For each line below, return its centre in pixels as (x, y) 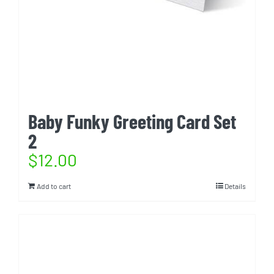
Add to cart (54, 186)
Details (235, 186)
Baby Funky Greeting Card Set (132, 121)
